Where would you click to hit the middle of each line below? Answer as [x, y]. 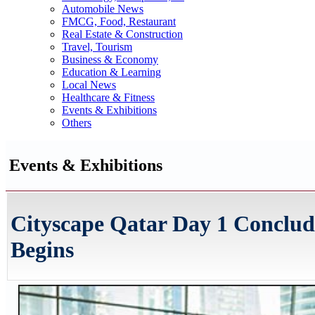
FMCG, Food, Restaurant [119, 21]
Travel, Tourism [97, 47]
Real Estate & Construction [122, 34]
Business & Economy [110, 59]
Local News [89, 85]
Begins [42, 250]
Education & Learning [111, 72]
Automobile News [103, 9]
